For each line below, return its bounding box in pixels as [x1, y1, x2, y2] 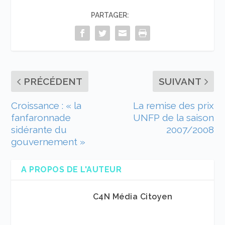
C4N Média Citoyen [92, 192, 173, 201]
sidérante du [11, 124, 67, 135]
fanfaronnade [11, 112, 71, 123]
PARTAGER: [91, 11, 129, 19]
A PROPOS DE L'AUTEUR [21, 165, 122, 174]
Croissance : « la [11, 100, 82, 111]
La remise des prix [133, 100, 214, 111]
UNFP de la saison [133, 112, 214, 123]
